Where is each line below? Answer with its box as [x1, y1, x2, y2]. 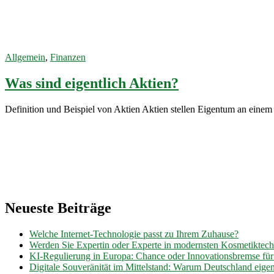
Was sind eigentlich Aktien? [5, 75, 179, 91]
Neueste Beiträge [5, 200, 111, 217]
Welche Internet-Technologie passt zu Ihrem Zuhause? [29, 229, 239, 240]
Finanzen [50, 51, 86, 62]
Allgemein [5, 51, 45, 62]
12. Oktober [5, 29, 51, 40]
